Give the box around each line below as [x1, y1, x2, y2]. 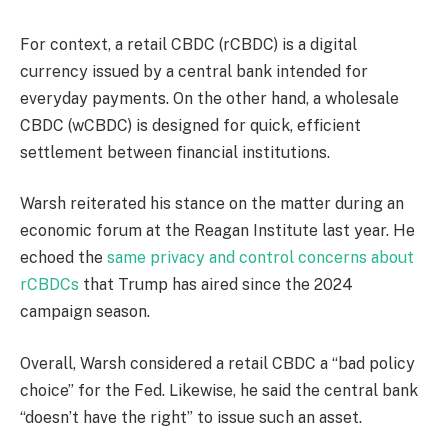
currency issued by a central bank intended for [20, 61, 368, 81]
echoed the [20, 248, 107, 268]
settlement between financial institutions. [20, 142, 330, 162]
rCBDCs [20, 275, 79, 295]
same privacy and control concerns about [107, 248, 414, 268]
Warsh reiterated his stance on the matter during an [20, 194, 404, 214]
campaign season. [20, 302, 150, 322]
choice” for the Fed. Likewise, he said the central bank [20, 380, 418, 400]
